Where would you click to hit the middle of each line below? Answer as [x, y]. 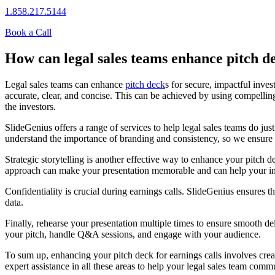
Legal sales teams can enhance [65, 84]
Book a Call [28, 32]
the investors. [30, 106]
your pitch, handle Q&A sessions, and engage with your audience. [133, 234]
